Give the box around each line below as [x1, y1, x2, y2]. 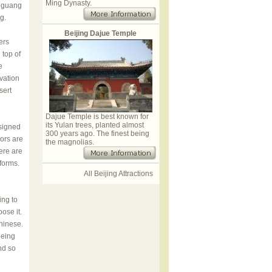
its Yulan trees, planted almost [45, 121, 144, 129]
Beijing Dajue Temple [64, 29, 137, 38]
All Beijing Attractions [83, 169, 153, 178]
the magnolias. [45, 138, 94, 146]
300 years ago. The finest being [45, 129, 149, 138]
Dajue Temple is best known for [45, 112, 149, 121]
